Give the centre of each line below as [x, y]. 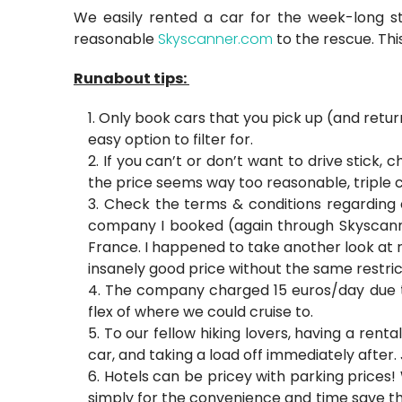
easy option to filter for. [170, 139]
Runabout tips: [131, 78]
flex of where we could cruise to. [202, 311]
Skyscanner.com [217, 39]
